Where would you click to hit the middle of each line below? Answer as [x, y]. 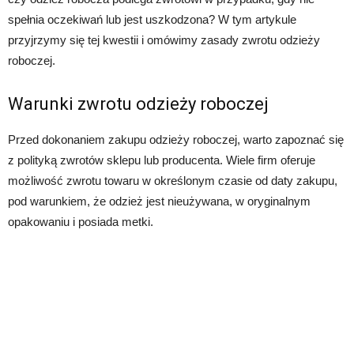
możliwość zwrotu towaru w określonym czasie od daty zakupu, [173, 180]
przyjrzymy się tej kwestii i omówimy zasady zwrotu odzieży [164, 40]
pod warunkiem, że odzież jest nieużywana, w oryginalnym [159, 201]
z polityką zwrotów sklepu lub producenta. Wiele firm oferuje [162, 160]
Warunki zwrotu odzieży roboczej [138, 104]
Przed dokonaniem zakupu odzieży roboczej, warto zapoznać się [176, 139]
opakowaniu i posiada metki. [81, 221]
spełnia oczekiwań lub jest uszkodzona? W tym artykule [152, 19]
